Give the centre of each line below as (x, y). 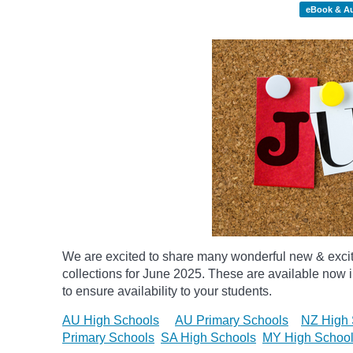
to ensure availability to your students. (167, 291)
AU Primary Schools (232, 320)
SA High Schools (208, 338)
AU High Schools (111, 320)
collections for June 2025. (135, 274)
